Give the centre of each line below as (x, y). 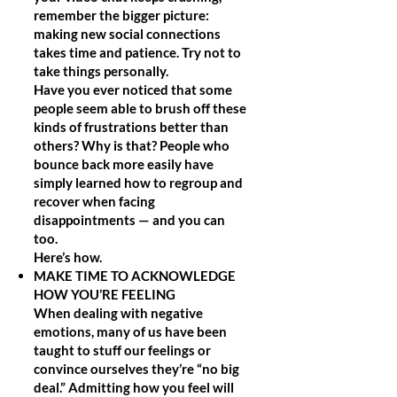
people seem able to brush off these (140, 108)
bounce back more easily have (124, 164)
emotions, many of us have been (130, 331)
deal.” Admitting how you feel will (134, 387)
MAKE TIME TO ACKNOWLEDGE (135, 276)
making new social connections (127, 34)
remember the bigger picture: (121, 15)
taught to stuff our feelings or (122, 350)
